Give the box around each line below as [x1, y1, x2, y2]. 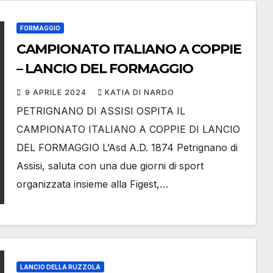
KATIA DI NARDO [104, 88, 174, 97]
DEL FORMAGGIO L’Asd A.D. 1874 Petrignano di [16, 141, 238, 154]
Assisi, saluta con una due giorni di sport [16, 160, 204, 172]
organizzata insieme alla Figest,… [16, 178, 168, 191]
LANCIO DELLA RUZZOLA [19, 263, 101, 271]
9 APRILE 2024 [24, 88, 89, 97]
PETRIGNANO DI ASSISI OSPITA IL [16, 105, 185, 118]
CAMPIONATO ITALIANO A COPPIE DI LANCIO [16, 123, 240, 136]
